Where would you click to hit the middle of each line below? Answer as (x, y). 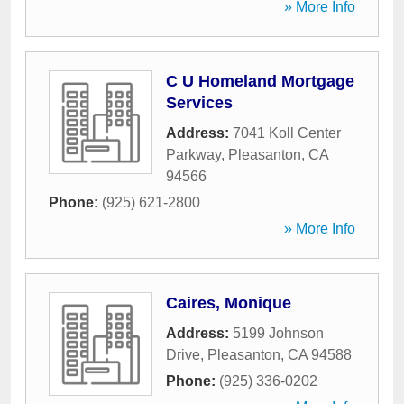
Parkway (193, 155)
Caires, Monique (229, 303)
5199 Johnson (278, 333)
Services (199, 103)
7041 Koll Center (287, 133)
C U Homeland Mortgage (260, 81)
